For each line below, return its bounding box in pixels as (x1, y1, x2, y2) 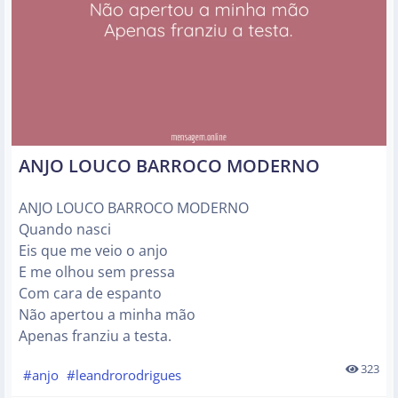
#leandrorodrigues (67, 365, 182, 384)
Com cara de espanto (19, 283, 162, 303)
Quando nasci (19, 219, 111, 239)
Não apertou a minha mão (19, 305, 195, 324)
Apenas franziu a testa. (19, 326, 171, 346)
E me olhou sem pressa (19, 262, 175, 282)
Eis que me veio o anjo (19, 241, 168, 260)
